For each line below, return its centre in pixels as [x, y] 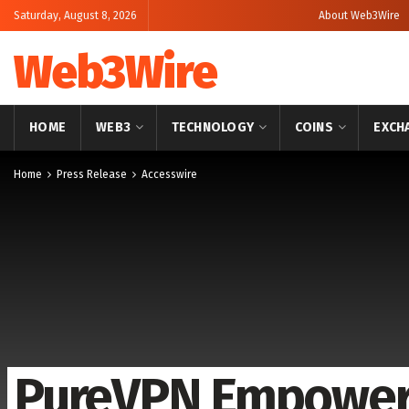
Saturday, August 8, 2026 [75, 16]
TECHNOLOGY [213, 127]
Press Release [92, 174]
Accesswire [169, 174]
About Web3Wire [359, 16]
